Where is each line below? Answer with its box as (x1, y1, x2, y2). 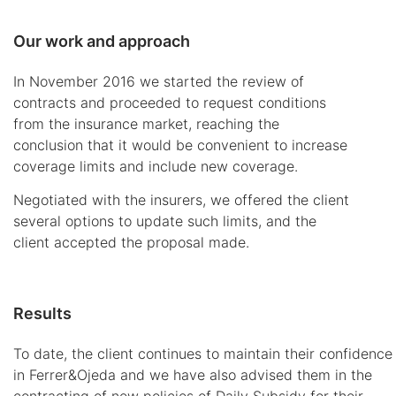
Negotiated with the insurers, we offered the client (13, 191, 349, 209)
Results (13, 303, 72, 323)
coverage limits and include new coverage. (13, 157, 298, 175)
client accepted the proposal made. (13, 233, 249, 252)
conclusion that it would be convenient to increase (13, 136, 347, 154)
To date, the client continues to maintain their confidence (13, 344, 392, 362)
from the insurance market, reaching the (13, 115, 279, 133)
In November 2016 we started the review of (13, 72, 304, 90)
